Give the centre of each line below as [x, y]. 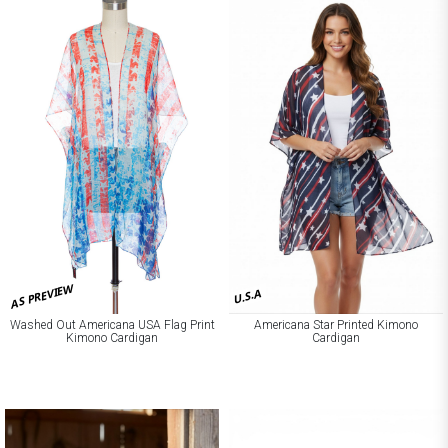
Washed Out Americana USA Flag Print [112, 325]
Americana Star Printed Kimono [336, 325]
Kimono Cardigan [112, 338]
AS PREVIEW [42, 295]
